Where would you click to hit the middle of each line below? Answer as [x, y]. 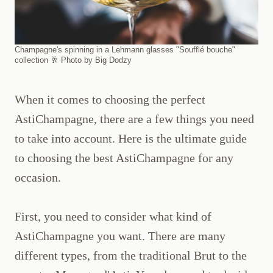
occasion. [38, 178]
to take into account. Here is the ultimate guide [131, 139]
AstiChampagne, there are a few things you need [134, 119]
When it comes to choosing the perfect [110, 100]
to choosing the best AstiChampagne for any [124, 158]
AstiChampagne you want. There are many [120, 236]
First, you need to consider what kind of [113, 217]
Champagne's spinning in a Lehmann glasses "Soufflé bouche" [125, 50]
